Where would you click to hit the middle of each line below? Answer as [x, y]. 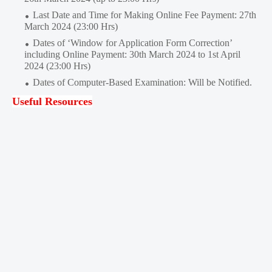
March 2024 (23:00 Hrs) [71, 27]
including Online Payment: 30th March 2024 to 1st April [132, 55]
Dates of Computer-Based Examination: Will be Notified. [142, 83]
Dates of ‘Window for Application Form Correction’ [132, 43]
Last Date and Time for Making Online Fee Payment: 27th [144, 15]
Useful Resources [52, 102]
